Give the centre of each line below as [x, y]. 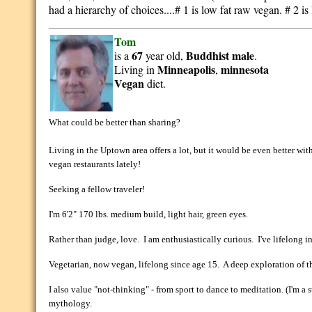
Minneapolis [187, 69]
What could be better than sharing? [117, 122]
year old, [165, 55]
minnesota [245, 69]
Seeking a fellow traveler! [97, 189]
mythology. [71, 303]
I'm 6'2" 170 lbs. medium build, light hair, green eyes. [149, 214]
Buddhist [208, 55]
